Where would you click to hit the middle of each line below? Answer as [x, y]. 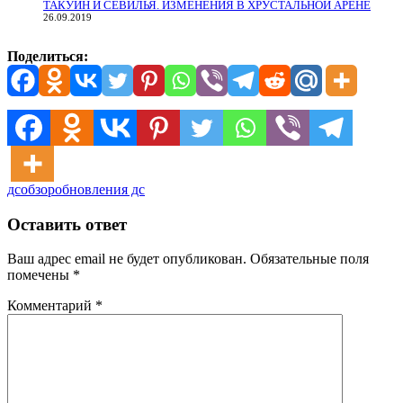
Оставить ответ [67, 224]
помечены [40, 275]
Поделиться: [48, 56]
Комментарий [51, 306]
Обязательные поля [309, 259]
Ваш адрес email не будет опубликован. [127, 259]
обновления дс [100, 189]
